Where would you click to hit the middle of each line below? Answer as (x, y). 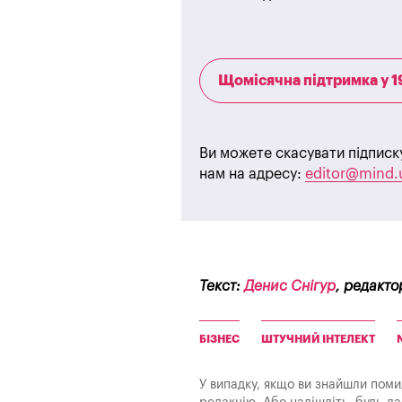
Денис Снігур (290, 286)
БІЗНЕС (219, 339)
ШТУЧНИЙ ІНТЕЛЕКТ (318, 339)
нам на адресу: (252, 174)
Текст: (222, 286)
